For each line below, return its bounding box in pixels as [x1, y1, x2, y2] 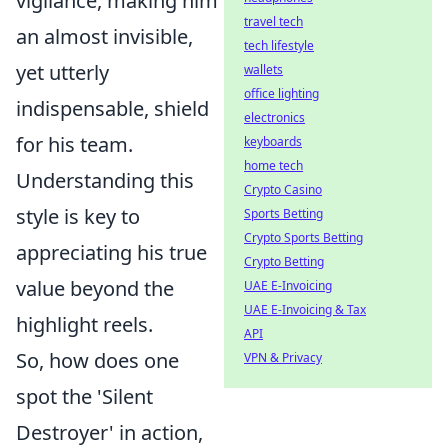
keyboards [244, 133, 302, 150]
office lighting [244, 85, 319, 102]
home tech [244, 157, 303, 174]
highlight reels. [16, 310, 153, 338]
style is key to [16, 202, 140, 230]
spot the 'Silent [16, 382, 153, 410]
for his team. [16, 130, 133, 158]
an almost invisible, [16, 22, 193, 50]
